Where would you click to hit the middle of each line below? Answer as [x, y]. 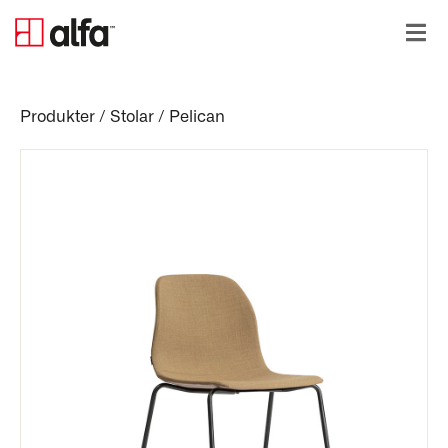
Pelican [197, 117]
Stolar [132, 117]
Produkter [57, 117]
